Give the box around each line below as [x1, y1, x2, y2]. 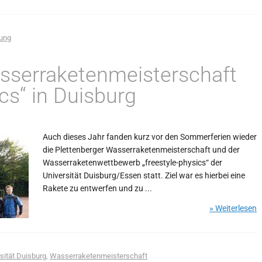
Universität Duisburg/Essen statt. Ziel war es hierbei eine [43, 171, 245, 180]
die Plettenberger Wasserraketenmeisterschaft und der [43, 145, 240, 154]
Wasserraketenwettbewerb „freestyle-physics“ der [43, 158, 222, 167]
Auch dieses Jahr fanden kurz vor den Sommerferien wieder [43, 132, 257, 142]
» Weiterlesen [209, 204, 257, 213]
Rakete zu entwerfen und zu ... [43, 184, 152, 193]
